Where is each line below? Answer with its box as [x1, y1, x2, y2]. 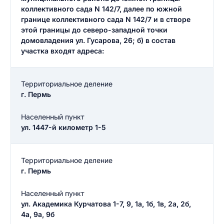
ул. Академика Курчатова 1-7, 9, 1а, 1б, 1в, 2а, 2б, [21, 199, 191, 208]
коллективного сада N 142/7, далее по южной [21, 4, 182, 13]
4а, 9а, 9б [21, 210, 54, 218]
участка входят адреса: [21, 46, 104, 55]
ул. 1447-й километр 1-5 [21, 123, 106, 131]
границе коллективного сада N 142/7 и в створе [21, 15, 190, 23]
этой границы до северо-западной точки [21, 25, 167, 34]
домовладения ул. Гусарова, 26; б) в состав [21, 36, 175, 44]
